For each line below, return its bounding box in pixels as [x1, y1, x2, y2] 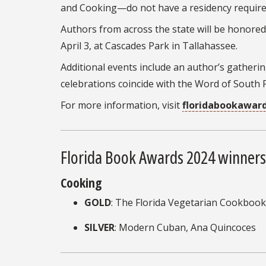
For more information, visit [61, 98, 182, 112]
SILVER [84, 220, 115, 234]
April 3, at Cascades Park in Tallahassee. [61, 39, 237, 52]
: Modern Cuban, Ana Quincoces [115, 220, 256, 234]
